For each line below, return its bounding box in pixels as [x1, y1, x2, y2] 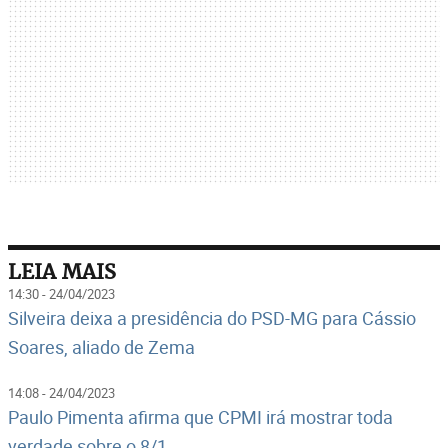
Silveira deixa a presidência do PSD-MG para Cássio [8, 306, 416, 330]
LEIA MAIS [8, 258, 116, 285]
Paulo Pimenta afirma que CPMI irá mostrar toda [8, 405, 393, 429]
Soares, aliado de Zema [8, 335, 195, 359]
